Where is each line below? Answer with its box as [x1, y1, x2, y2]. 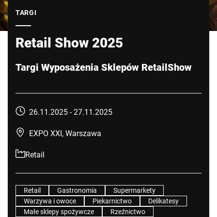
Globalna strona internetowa [15, 1, 112, 11]
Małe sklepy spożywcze [24, 207, 94, 216]
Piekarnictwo [93, 196, 132, 205]
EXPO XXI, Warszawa [29, 128, 101, 138]
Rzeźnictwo [110, 207, 145, 216]
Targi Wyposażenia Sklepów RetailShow [15, 61, 192, 73]
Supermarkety [113, 186, 155, 195]
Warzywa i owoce [24, 196, 76, 205]
